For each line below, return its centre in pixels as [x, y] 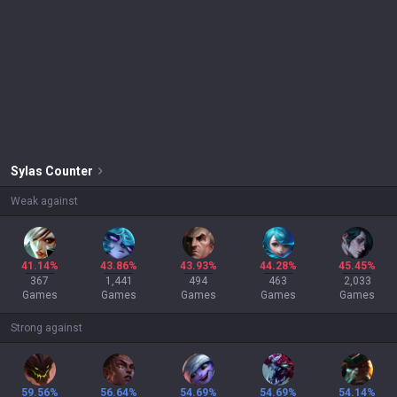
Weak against [44, 201]
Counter [69, 171]
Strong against [47, 328]
